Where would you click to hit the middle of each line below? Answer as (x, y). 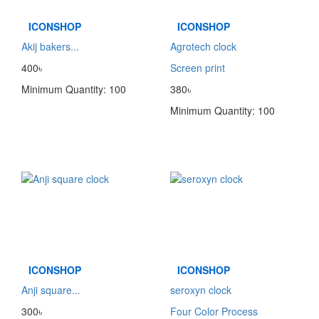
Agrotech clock (203, 47)
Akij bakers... (50, 47)
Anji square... (51, 290)
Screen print (198, 68)
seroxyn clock (201, 290)
